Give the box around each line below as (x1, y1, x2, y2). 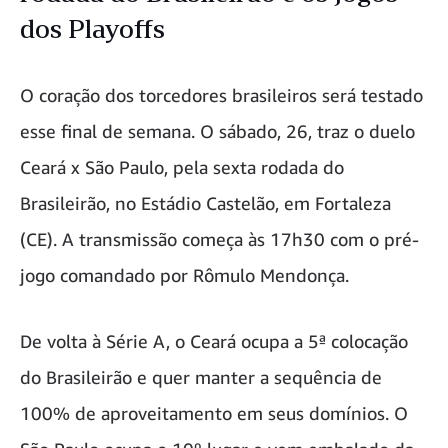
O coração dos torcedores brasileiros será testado (20, 84, 423, 107)
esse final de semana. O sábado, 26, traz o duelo (20, 120, 415, 143)
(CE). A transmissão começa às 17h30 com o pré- (20, 228, 419, 251)
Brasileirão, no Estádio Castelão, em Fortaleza (20, 192, 391, 215)
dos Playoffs (20, 13, 165, 45)
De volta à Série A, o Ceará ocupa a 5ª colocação (20, 330, 408, 353)
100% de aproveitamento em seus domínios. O (20, 402, 408, 425)
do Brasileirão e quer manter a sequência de (20, 366, 382, 389)
